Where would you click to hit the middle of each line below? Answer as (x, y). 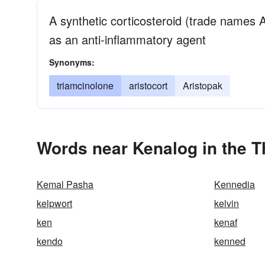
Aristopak (203, 85)
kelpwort (54, 203)
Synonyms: (72, 62)
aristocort (148, 85)
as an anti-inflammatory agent (127, 39)
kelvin (227, 203)
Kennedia (235, 184)
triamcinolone (85, 85)
